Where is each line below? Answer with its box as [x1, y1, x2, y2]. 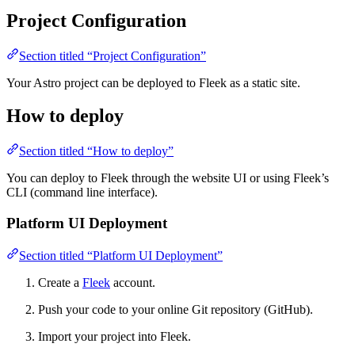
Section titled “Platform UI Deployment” [19, 248, 223, 262]
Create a [38, 275, 82, 289]
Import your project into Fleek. [38, 329, 191, 343]
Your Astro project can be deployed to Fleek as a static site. [6, 75, 300, 90]
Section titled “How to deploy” [19, 144, 174, 158]
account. [110, 275, 155, 289]
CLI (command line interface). [6, 185, 158, 200]
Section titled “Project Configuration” [19, 48, 206, 63]
